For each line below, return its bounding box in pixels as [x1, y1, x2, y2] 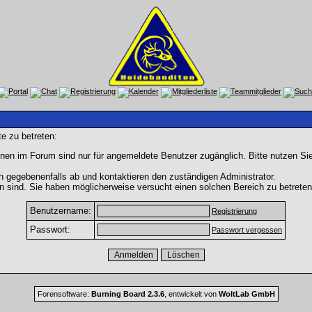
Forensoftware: [37, 290, 91, 298]
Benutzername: [30, 205, 91, 216]
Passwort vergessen [212, 226, 282, 234]
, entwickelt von [164, 290, 219, 298]
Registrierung [212, 207, 257, 215]
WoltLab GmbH [218, 290, 275, 298]
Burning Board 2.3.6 [91, 290, 164, 298]
